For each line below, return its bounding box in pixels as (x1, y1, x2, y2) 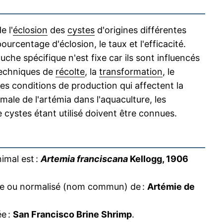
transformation (99, 66, 163, 77)
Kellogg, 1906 (128, 154, 188, 164)
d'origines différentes (95, 25, 186, 35)
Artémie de (147, 181, 195, 192)
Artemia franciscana (41, 154, 128, 164)
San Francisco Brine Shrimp (13, 209, 132, 220)
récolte (55, 66, 85, 77)
